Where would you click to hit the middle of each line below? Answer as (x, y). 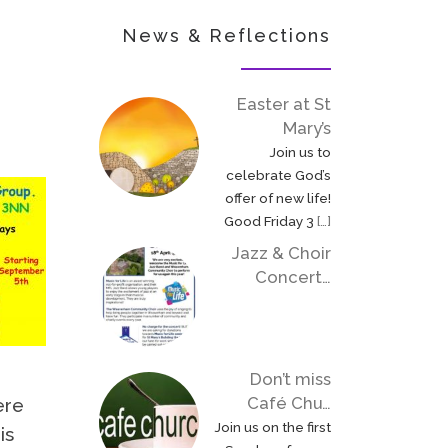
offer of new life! (278, 197)
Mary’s (307, 127)
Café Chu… (289, 402)
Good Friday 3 (270, 220)
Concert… (293, 277)
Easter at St (284, 103)
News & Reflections (226, 36)
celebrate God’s (278, 174)
